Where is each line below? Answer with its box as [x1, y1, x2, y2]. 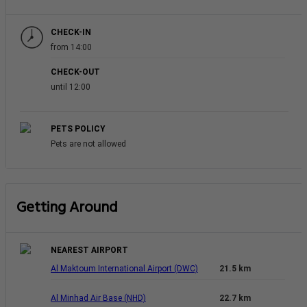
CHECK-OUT [51, 66, 100, 77]
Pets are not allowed [51, 138, 126, 149]
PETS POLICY [51, 123, 106, 134]
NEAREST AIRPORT [51, 245, 128, 255]
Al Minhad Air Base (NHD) [51, 293, 146, 303]
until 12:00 [51, 82, 90, 92]
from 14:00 [51, 42, 92, 52]
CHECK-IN [51, 27, 91, 37]
